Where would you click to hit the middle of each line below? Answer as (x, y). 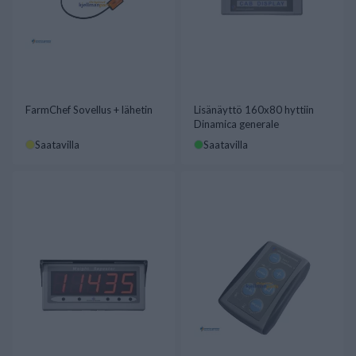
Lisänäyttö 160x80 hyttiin (254, 110)
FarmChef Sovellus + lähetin (89, 110)
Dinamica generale (236, 124)
